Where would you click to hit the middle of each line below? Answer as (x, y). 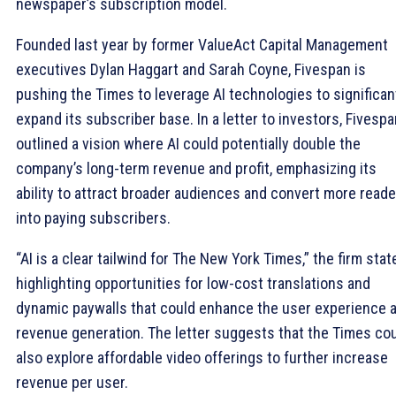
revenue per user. (72, 382)
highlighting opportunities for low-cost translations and (193, 283)
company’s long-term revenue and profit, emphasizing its (196, 168)
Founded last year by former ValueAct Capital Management (202, 44)
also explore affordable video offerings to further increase (202, 357)
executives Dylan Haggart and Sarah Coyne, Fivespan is (191, 69)
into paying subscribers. (93, 217)
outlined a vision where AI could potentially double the (188, 143)
